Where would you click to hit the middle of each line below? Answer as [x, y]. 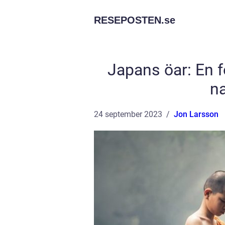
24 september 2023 [128, 114]
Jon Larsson [196, 114]
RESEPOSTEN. [129, 20]
